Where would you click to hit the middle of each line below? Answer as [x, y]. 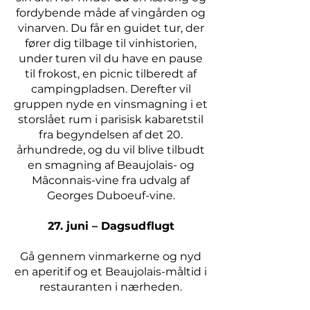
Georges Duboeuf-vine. [111, 195]
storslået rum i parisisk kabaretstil [111, 119]
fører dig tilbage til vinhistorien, [111, 43]
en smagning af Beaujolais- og [111, 165]
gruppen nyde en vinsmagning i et [111, 104]
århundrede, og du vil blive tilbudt [111, 150]
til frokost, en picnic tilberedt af [111, 74]
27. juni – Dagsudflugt [111, 226]
